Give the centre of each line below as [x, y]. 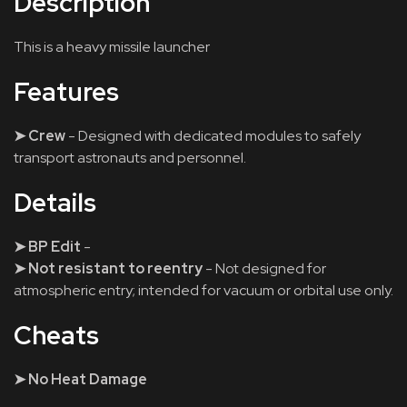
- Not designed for [264, 268]
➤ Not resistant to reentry [108, 268]
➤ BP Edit [47, 247]
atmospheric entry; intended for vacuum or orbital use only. [203, 290]
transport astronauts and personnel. [130, 158]
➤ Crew [40, 136]
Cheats [56, 335]
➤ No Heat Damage [80, 379]
